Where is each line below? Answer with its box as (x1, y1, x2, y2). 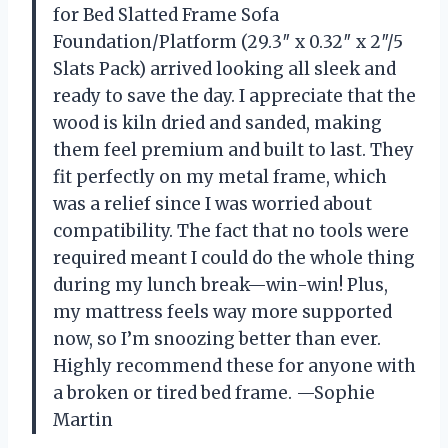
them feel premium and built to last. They (53, 139, 414, 162)
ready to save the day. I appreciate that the (53, 85, 416, 108)
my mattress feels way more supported (53, 301, 392, 324)
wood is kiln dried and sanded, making (53, 112, 382, 135)
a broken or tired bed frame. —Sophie (53, 382, 375, 405)
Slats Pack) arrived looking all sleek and (53, 58, 396, 81)
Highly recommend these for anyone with (53, 355, 416, 378)
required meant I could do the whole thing (53, 247, 415, 270)
